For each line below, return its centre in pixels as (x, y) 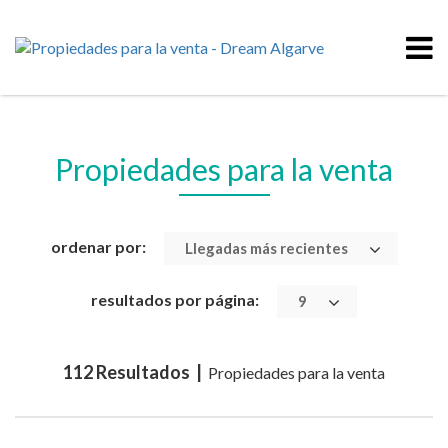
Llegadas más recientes (266, 248)
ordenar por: (98, 246)
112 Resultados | (134, 372)
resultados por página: (175, 299)
